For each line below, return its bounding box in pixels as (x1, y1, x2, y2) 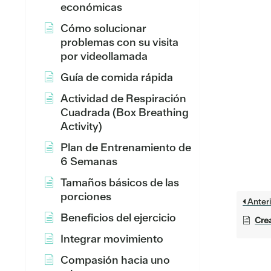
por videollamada (60, 49, 148, 63)
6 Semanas (60, 154, 117, 168)
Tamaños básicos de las (60, 175, 179, 189)
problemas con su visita (60, 35, 178, 49)
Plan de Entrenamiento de (60, 140, 191, 154)
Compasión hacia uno (60, 253, 170, 267)
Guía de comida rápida (60, 70, 173, 84)
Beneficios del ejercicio (60, 211, 176, 224)
